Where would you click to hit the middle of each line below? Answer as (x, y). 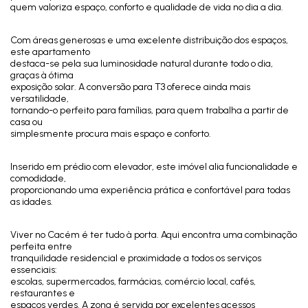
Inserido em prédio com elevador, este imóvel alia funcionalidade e (154, 167)
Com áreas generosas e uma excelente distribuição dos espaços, (149, 40)
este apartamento (50, 52)
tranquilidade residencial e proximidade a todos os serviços (136, 258)
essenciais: (34, 270)
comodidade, (38, 178)
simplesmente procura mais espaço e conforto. (111, 134)
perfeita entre (41, 246)
